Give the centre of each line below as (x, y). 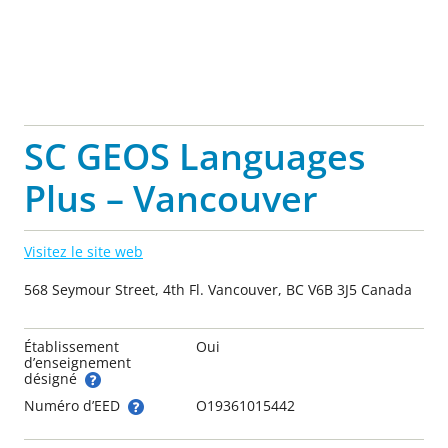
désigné (52, 378)
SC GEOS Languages (195, 156)
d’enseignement (77, 362)
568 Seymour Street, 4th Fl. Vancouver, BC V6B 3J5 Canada (218, 289)
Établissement (71, 346)
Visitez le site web (83, 251)
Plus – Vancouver (171, 198)
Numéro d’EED (74, 405)
